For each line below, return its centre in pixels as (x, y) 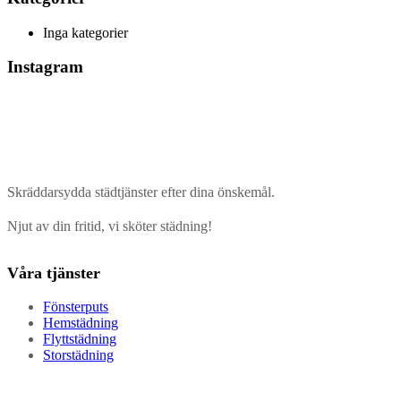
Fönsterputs (76, 307)
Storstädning (78, 355)
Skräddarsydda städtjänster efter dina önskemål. (141, 192)
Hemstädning (81, 323)
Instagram (45, 67)
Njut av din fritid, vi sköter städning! (110, 226)
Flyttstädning (80, 339)
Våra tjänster (54, 273)
